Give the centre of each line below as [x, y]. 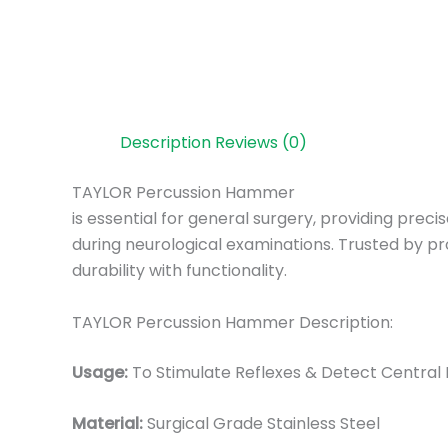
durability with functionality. [179, 270]
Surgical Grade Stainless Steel [263, 424]
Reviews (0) [261, 142]
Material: [109, 424]
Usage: [102, 372]
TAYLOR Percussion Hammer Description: [232, 322]
